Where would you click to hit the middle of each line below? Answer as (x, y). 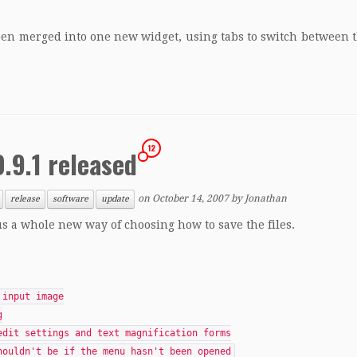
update (115, 199)
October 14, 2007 (190, 199)
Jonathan (266, 199)
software (71, 199)
